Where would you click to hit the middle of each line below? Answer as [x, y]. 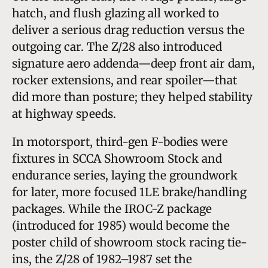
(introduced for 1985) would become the [121, 225]
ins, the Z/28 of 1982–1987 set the [102, 259]
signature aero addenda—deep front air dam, [133, 63]
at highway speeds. [64, 113]
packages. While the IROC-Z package [112, 208]
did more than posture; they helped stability [132, 97]
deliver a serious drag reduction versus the [128, 30]
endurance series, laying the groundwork [125, 175]
